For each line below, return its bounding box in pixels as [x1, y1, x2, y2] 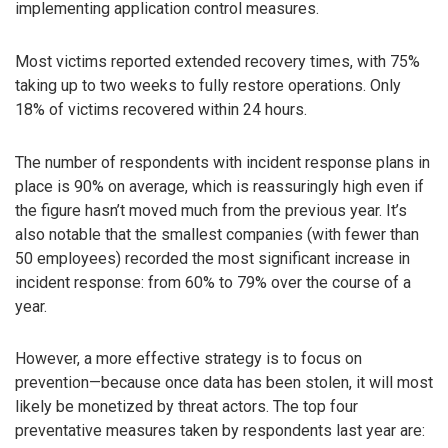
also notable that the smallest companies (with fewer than [15, 224, 419, 244]
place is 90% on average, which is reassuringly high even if [15, 176, 424, 196]
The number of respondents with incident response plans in [15, 152, 430, 172]
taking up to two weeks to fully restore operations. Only [15, 75, 401, 95]
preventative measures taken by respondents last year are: [15, 421, 425, 441]
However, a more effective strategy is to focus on [15, 349, 362, 369]
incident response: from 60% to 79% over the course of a [15, 272, 411, 292]
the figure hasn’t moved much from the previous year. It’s [15, 200, 407, 220]
